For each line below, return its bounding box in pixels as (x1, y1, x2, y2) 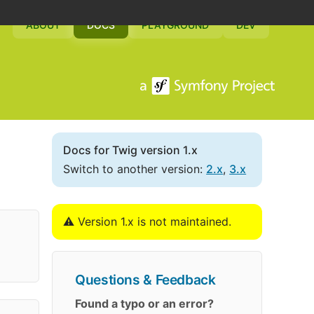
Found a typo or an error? (75, 296, 214, 311)
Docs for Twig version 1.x (63, 142, 198, 157)
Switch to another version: (63, 161, 207, 176)
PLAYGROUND (142, 19, 210, 31)
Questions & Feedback (75, 271, 216, 288)
